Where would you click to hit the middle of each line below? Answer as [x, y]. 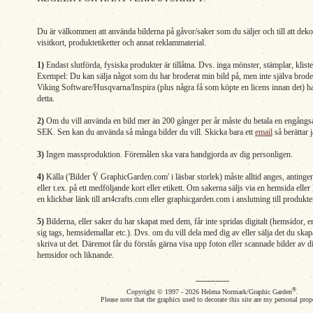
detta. [46, 99]
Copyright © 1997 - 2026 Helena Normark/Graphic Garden [209, 292]
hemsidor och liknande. [75, 255]
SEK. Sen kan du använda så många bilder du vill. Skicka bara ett [146, 132]
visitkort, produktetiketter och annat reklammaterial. [122, 43]
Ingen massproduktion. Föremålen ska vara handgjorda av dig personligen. [168, 154]
